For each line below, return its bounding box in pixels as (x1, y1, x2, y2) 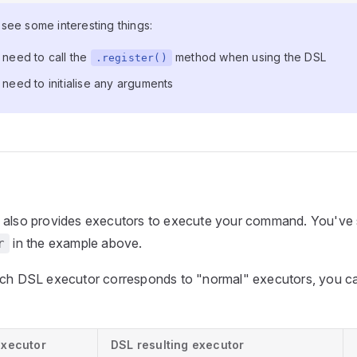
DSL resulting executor (111, 338, 245, 351)
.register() (95, 52, 167, 64)
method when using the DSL (171, 50, 327, 64)
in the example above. (10, 235, 143, 251)
